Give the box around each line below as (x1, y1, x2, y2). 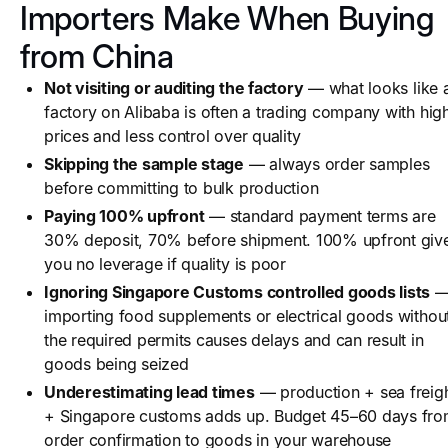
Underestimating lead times (44, 382, 255, 402)
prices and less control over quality (44, 126, 301, 146)
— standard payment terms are (204, 206, 436, 226)
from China (20, 37, 174, 76)
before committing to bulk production (44, 178, 319, 198)
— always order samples (244, 154, 430, 174)
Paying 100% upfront (44, 206, 205, 226)
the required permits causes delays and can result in (44, 330, 424, 350)
